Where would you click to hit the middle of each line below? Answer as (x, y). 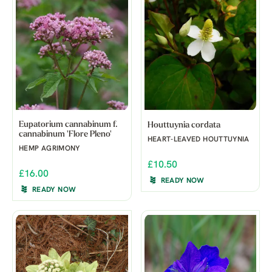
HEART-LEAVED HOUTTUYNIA (198, 139)
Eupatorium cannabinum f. (68, 124)
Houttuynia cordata (184, 125)
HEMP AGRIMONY (49, 148)
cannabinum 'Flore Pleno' (65, 134)
